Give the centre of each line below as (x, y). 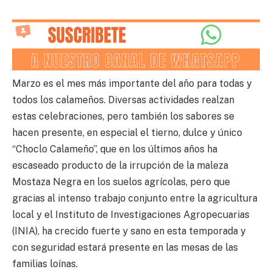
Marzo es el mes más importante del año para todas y (132, 83)
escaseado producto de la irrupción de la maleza (120, 165)
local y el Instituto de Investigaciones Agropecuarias (131, 214)
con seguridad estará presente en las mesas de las (125, 247)
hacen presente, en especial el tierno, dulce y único (127, 132)
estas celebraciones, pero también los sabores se (123, 116)
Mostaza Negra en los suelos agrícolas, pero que (121, 182)
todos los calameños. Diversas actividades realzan (123, 100)
